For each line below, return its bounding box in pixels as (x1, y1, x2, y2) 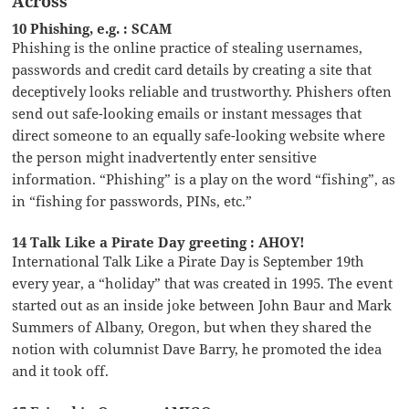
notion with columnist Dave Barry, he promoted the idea (12, 339, 383, 358)
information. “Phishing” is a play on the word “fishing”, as (12, 169, 396, 188)
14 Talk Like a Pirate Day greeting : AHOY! (12, 232, 306, 251)
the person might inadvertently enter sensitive (12, 147, 318, 166)
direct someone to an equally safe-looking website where (12, 125, 386, 144)
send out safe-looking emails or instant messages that (12, 103, 362, 122)
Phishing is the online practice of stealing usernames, (12, 37, 363, 57)
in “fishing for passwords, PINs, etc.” (12, 191, 253, 210)
